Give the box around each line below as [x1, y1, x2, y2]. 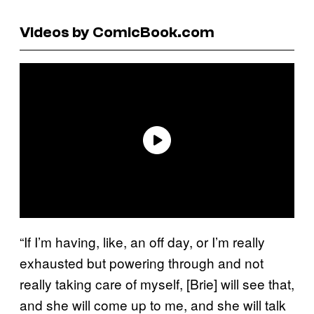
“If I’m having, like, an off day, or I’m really [20, 231, 265, 251]
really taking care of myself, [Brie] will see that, [20, 273, 294, 293]
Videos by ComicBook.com [20, 22, 214, 41]
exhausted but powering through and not [20, 252, 264, 272]
